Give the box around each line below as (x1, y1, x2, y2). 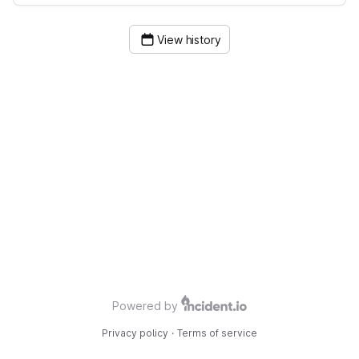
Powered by (112, 299, 178, 313)
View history (156, 33, 222, 46)
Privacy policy (102, 327, 168, 339)
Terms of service (177, 327, 257, 339)
